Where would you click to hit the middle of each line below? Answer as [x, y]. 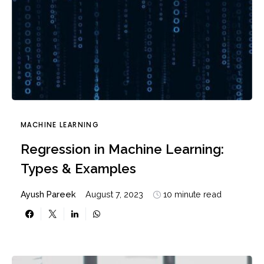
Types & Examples [78, 169]
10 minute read [192, 194]
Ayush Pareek [48, 194]
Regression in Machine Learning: [122, 149]
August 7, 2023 [114, 194]
